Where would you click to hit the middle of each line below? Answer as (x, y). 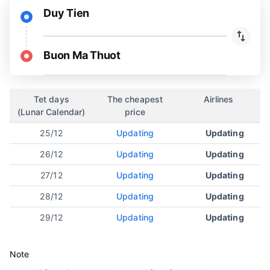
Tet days (51, 99)
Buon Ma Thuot (82, 55)
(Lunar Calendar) (52, 111)
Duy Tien (66, 13)
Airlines (219, 99)
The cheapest (135, 99)
